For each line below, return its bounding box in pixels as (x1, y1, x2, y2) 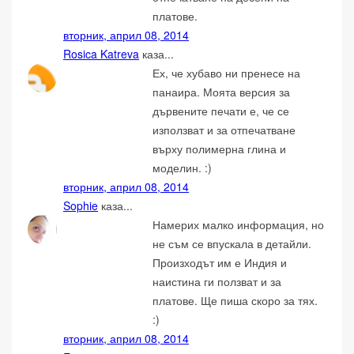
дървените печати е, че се (153, 103, 290, 119)
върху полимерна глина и (153, 141, 287, 157)
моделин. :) (153, 160, 213, 176)
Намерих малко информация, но (153, 217, 325, 233)
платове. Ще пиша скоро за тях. (153, 292, 318, 309)
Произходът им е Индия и (153, 254, 288, 271)
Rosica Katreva (63, 46, 139, 62)
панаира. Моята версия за (153, 84, 291, 100)
